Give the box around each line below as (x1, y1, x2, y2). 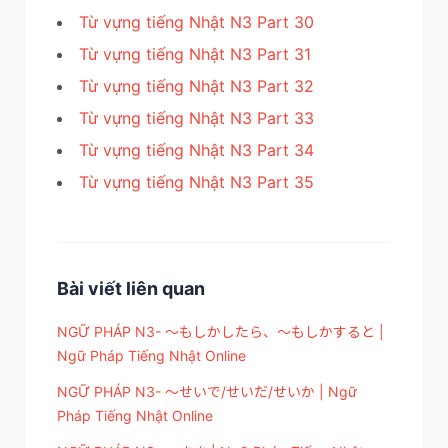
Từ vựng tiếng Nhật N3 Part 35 (79, 172, 314, 193)
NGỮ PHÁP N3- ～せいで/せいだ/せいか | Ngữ (57, 383, 357, 401)
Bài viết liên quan (57, 278, 205, 300)
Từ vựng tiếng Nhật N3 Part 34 (79, 140, 314, 161)
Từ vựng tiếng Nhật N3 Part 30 (79, 12, 314, 33)
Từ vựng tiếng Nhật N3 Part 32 (79, 76, 314, 97)
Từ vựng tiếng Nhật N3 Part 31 (79, 44, 311, 65)
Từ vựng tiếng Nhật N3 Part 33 (79, 108, 314, 129)
